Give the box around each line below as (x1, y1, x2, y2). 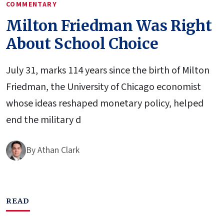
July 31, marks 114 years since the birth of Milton (6, 63, 209, 77)
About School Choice (6, 33, 158, 53)
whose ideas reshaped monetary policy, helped (6, 96, 203, 110)
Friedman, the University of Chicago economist (6, 79, 201, 94)
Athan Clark (37, 143, 79, 156)
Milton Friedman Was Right (6, 15, 212, 35)
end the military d (6, 112, 81, 127)
